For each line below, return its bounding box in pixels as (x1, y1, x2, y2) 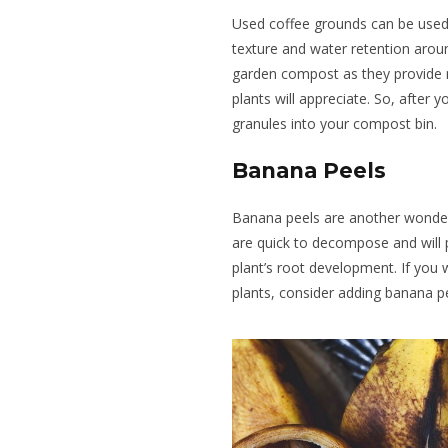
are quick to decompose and (232, 232, 421, 252)
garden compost (232, 63, 343, 83)
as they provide (343, 63, 442, 83)
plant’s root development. (232, 257, 397, 277)
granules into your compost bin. (232, 113, 437, 133)
